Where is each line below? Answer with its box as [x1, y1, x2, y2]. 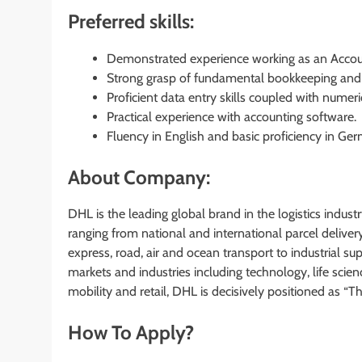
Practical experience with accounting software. [107, 108, 356, 124]
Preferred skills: [68, 9, 194, 33]
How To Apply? [68, 321, 194, 345]
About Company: [68, 165, 210, 189]
